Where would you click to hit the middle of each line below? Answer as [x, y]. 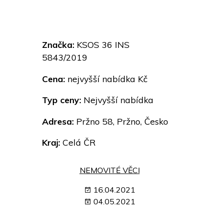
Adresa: [58, 121]
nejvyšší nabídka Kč [106, 78]
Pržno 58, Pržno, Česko [121, 121]
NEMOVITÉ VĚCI [109, 170]
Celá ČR [78, 142]
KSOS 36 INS [102, 45]
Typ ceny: [62, 100]
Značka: [58, 45]
